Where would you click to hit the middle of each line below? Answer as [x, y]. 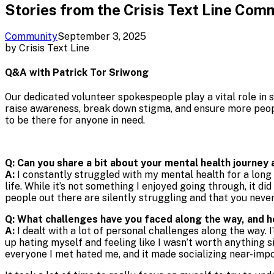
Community [31, 36]
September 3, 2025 [102, 36]
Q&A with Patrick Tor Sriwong [77, 73]
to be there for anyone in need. [75, 120]
